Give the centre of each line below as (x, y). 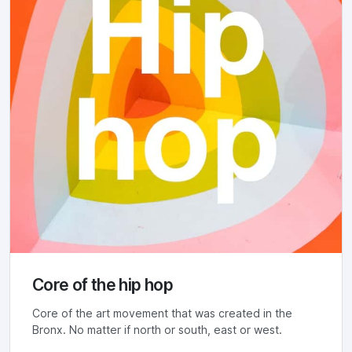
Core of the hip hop (103, 284)
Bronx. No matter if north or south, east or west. (157, 330)
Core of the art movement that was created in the (162, 313)
